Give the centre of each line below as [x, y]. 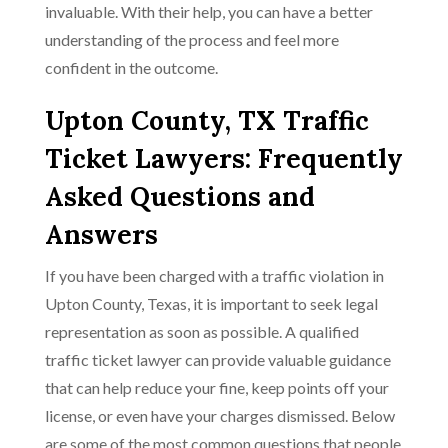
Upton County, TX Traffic [207, 120]
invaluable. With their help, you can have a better [209, 11]
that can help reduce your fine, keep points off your [217, 387]
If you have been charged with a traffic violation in [214, 275]
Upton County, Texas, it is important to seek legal [211, 303]
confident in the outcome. [131, 67]
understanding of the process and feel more [192, 39]
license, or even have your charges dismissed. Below [220, 415]
